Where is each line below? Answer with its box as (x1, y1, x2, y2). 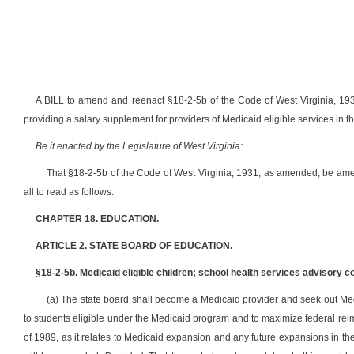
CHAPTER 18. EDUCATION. (36, 213, 159, 224)
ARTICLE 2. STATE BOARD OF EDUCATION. (36, 240, 232, 251)
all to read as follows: (24, 186, 114, 198)
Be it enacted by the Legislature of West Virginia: (36, 141, 243, 152)
